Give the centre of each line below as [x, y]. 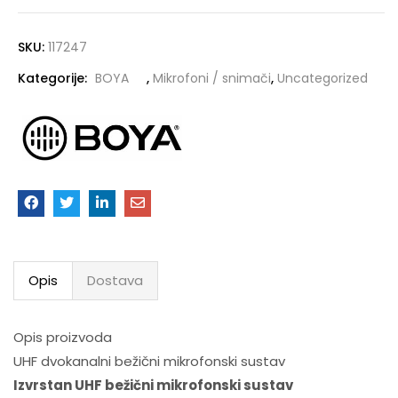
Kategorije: [54, 79]
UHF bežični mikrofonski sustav [184, 386]
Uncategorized [322, 79]
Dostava [115, 281]
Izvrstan [44, 386]
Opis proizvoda [63, 338]
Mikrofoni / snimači [212, 79]
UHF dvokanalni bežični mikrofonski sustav [149, 362]
